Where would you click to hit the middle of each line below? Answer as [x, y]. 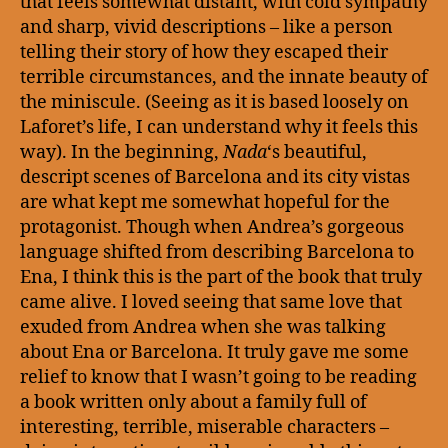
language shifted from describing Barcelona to [217, 252]
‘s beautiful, [317, 152]
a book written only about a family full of [193, 402]
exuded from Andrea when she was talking [203, 327]
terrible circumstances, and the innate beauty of [224, 77]
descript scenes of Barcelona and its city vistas [215, 177]
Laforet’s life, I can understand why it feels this [219, 127]
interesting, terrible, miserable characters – [204, 427]
